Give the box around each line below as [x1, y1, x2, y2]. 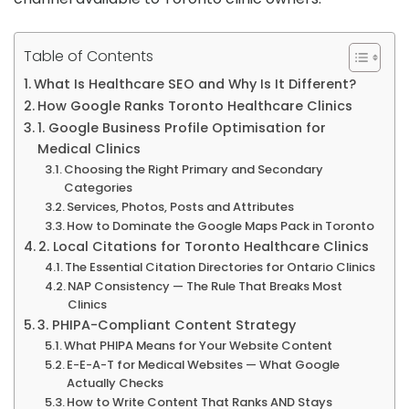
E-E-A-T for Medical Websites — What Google [67, 355, 341, 373]
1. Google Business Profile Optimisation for [37, 118, 326, 137]
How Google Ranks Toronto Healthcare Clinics [37, 96, 352, 115]
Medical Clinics [37, 139, 141, 158]
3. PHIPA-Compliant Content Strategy [37, 315, 296, 334]
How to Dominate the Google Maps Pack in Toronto [67, 216, 375, 235]
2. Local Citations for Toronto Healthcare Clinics [37, 236, 369, 256]
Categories [64, 178, 133, 196]
